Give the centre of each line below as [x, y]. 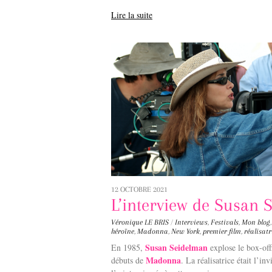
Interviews [191, 222]
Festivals [225, 222]
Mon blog [256, 222]
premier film [222, 231]
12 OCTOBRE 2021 [139, 189]
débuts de [128, 260]
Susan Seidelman [176, 247]
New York [185, 231]
